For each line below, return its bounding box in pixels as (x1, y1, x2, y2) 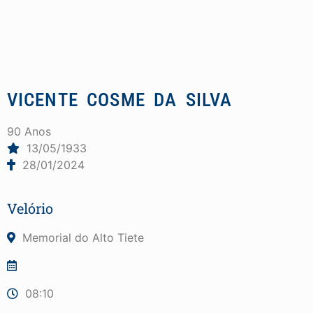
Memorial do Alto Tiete (22, 230, 144, 245)
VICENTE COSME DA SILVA (7, 88, 233, 111)
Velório (7, 198, 53, 217)
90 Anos (7, 124, 51, 138)
